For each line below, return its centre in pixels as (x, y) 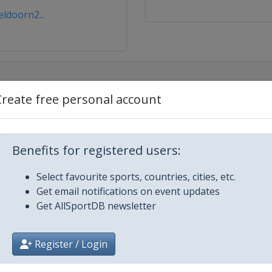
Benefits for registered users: (97, 150)
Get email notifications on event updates (128, 191)
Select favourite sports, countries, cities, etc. (136, 177)
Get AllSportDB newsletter (96, 206)
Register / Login (70, 244)
